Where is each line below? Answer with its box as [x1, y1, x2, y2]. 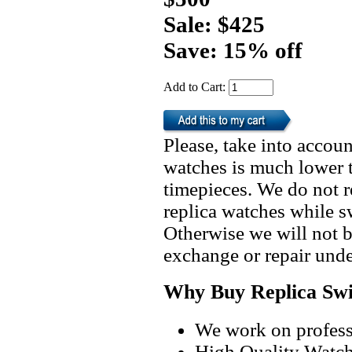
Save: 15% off [163, 37, 302, 63]
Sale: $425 [163, 11, 265, 37]
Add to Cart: [163, 79, 229, 93]
